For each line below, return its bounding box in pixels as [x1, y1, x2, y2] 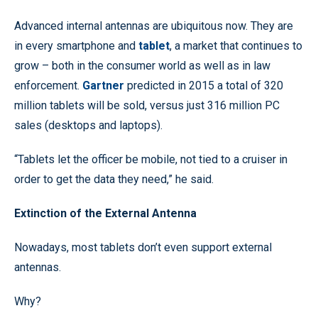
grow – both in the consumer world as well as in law [14, 58, 270, 72]
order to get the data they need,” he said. [14, 172, 214, 186]
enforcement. [14, 78, 82, 92]
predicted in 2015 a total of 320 [124, 78, 283, 92]
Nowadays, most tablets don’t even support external [14, 240, 272, 254]
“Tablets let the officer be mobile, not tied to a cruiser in [14, 152, 287, 166]
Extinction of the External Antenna [14, 206, 197, 220]
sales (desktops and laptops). [14, 118, 163, 132]
